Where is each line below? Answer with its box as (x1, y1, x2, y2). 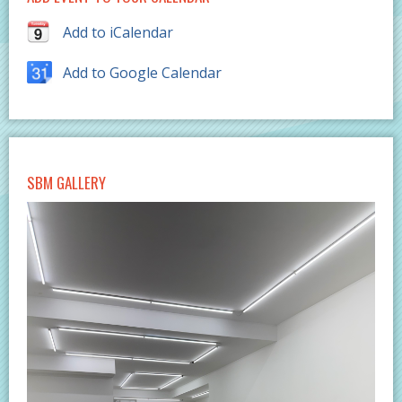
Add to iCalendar (63, 22, 173, 43)
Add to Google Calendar (63, 63, 222, 83)
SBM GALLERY (27, 171, 106, 195)
